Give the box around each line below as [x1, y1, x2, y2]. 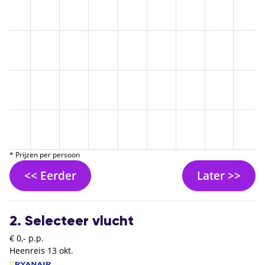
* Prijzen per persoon [9, 149, 80, 160]
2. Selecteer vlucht [9, 214, 134, 229]
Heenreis [9, 245, 45, 257]
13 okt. [47, 245, 73, 257]
